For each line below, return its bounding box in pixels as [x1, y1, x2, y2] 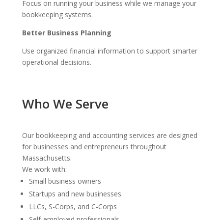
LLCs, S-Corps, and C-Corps [28, 202, 117, 212]
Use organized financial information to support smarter [22, 46, 197, 56]
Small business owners [28, 176, 101, 186]
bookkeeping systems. [22, 10, 93, 20]
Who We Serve [22, 95, 109, 113]
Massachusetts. [22, 153, 72, 163]
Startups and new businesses [28, 189, 121, 199]
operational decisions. [22, 57, 91, 67]
